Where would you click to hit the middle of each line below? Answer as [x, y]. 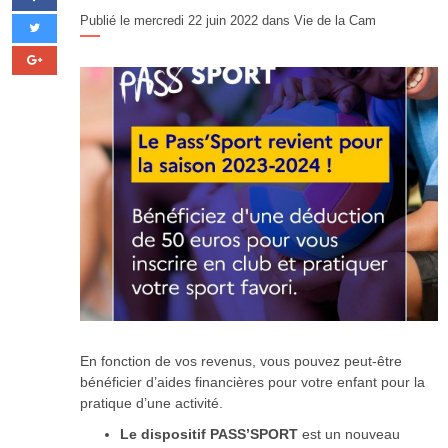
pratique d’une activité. [151, 403]
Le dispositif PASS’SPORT [209, 434]
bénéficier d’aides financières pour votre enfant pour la [252, 382]
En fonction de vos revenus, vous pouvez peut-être [241, 361]
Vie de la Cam [335, 20]
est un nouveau [349, 434]
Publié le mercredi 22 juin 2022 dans [187, 20]
